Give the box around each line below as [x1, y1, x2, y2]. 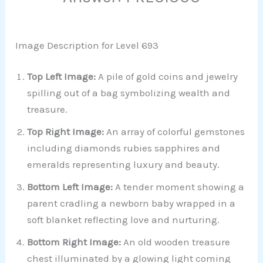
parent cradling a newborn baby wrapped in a [27, 197, 236, 210]
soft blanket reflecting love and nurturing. [27, 214, 220, 226]
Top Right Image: [27, 126, 107, 138]
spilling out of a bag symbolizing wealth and [27, 87, 231, 99]
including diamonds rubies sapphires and [27, 142, 221, 154]
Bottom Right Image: [27, 236, 122, 248]
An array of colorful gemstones [106, 126, 245, 138]
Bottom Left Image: [27, 181, 113, 193]
